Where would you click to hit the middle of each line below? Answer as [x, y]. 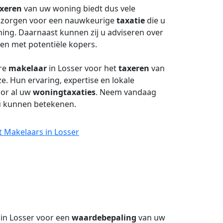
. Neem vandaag [126, 92]
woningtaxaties [64, 92]
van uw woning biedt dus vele [79, 8]
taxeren [134, 68]
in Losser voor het [83, 68]
